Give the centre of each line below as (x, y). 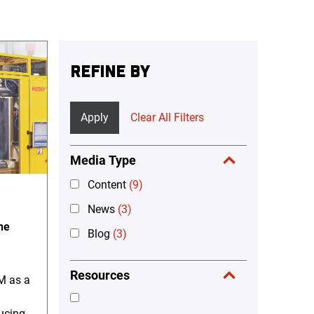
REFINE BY (110, 71)
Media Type (103, 160)
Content (107, 184)
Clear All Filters (167, 117)
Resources (100, 275)
